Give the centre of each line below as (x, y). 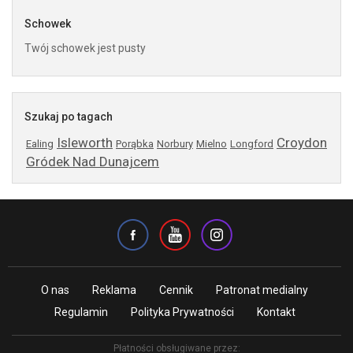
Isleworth (85, 143)
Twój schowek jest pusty (85, 48)
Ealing (40, 144)
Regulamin (81, 312)
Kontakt (276, 312)
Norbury (175, 144)
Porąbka (135, 144)
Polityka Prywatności (182, 312)
